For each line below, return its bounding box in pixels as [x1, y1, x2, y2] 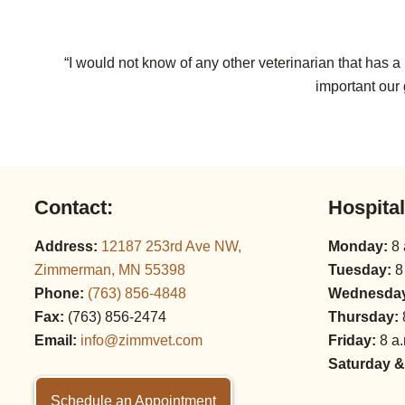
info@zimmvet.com [80, 332, 202, 348]
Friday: [328, 332, 376, 348]
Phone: [34, 285, 84, 301]
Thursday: [328, 308, 399, 325]
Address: [34, 238, 98, 254]
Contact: [34, 195, 113, 219]
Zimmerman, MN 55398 [34, 261, 185, 278]
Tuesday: [328, 261, 391, 278]
